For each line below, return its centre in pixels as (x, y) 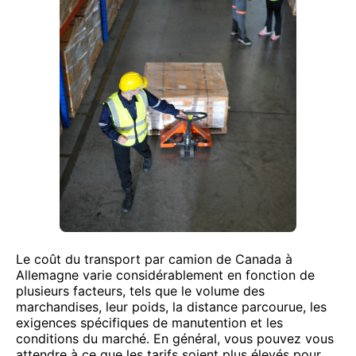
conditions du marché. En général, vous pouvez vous (175, 339)
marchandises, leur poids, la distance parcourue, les (171, 307)
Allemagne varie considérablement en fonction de (165, 275)
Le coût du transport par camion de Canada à (154, 259)
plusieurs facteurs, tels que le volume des (140, 291)
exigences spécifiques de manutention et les (149, 323)
